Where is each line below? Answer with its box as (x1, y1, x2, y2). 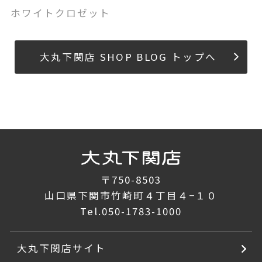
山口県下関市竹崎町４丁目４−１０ (44, 188, 218, 202)
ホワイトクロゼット (11, 5, 111, 20)
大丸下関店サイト (17, 241, 106, 255)
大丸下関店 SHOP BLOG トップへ (39, 49, 217, 64)
